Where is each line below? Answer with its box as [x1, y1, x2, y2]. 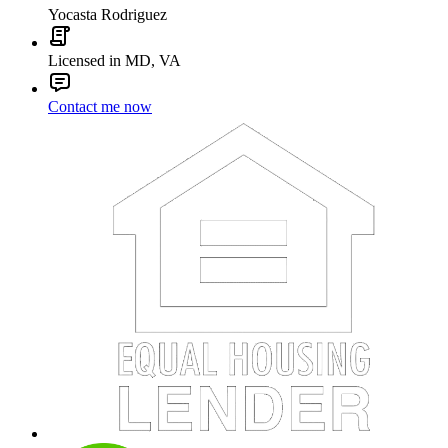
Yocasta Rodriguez [48, 6, 167, 24]
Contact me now [48, 98, 152, 116]
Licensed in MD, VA [48, 52, 181, 70]
